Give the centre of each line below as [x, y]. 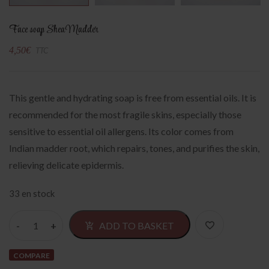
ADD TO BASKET [137, 226]
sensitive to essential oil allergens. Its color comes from [121, 131]
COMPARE [32, 256]
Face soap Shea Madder [54, 30]
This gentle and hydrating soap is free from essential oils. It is [133, 98]
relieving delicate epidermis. [66, 165]
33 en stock [32, 194]
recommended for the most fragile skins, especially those [125, 115]
